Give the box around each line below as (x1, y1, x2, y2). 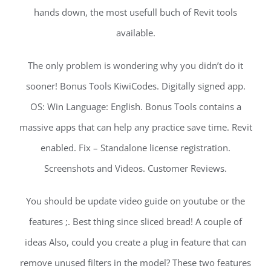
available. (116, 27, 155, 39)
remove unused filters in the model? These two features (20, 256, 251, 269)
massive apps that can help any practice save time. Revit (19, 121, 252, 134)
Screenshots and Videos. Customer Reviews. (44, 162, 227, 175)
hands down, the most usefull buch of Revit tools (34, 6, 237, 19)
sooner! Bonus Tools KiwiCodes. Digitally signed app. (25, 80, 246, 93)
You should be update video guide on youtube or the (26, 195, 245, 207)
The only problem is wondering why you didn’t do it (28, 59, 243, 72)
